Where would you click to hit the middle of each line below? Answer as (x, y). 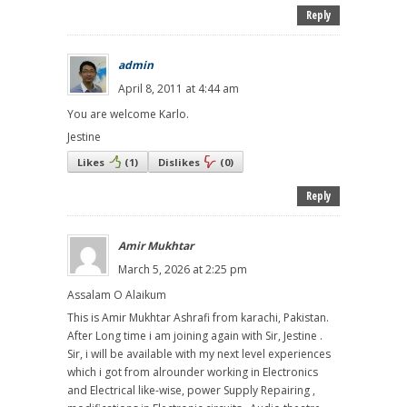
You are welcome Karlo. (128, 114)
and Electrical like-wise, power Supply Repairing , (191, 390)
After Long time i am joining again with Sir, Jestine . (195, 335)
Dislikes (179, 162)
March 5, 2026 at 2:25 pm (183, 269)
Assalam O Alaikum (117, 294)
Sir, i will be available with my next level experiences (199, 353)
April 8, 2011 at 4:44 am (179, 88)
